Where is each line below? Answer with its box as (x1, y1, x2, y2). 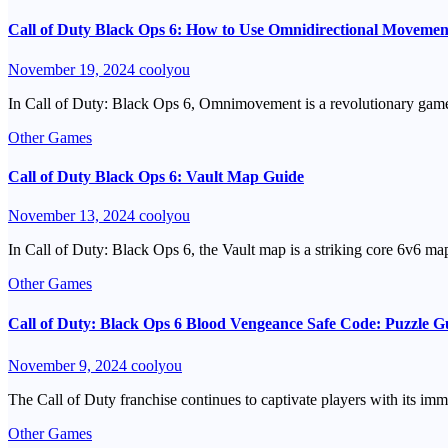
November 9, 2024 (8, 356, 131, 374)
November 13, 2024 (8, 207, 139, 225)
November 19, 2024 (8, 60, 139, 78)
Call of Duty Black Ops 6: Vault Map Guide (8, 167, 304, 185)
